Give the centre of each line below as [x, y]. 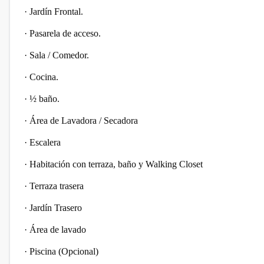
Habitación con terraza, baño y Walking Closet [117, 164]
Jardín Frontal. [56, 11]
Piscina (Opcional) [64, 251]
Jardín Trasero [57, 208]
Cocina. [44, 77]
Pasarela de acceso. [65, 33]
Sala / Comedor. [59, 55]
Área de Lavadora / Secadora [85, 121]
